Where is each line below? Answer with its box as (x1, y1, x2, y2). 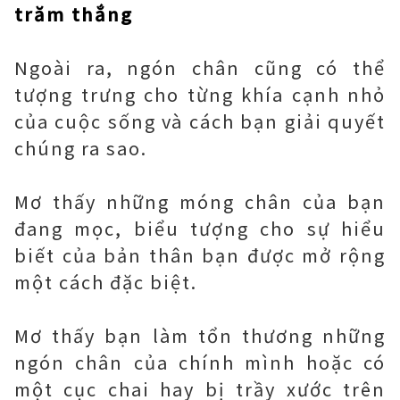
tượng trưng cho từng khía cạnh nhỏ (14, 81, 386, 107)
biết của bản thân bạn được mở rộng (14, 242, 386, 268)
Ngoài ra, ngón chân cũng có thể (14, 54, 386, 80)
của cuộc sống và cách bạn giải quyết (14, 108, 386, 134)
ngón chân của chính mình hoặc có (14, 349, 386, 375)
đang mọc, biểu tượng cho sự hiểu (14, 215, 386, 241)
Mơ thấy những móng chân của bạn (14, 188, 386, 214)
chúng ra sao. (14, 135, 147, 161)
